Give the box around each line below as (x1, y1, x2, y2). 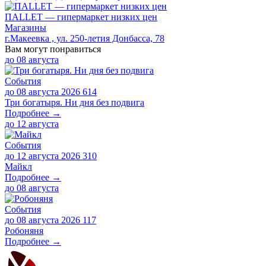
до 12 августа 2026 (5, 150, 80, 161)
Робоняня (5, 225, 43, 236)
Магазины (5, 22, 46, 33)
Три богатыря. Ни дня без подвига (5, 97, 144, 107)
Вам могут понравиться (5, 43, 101, 54)
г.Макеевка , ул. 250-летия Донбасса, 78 (5, 33, 164, 43)
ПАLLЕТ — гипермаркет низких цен (5, 11, 157, 22)
